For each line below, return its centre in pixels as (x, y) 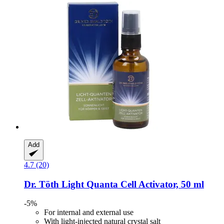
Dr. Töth (41, 184)
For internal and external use (89, 212)
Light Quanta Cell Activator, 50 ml (131, 184)
